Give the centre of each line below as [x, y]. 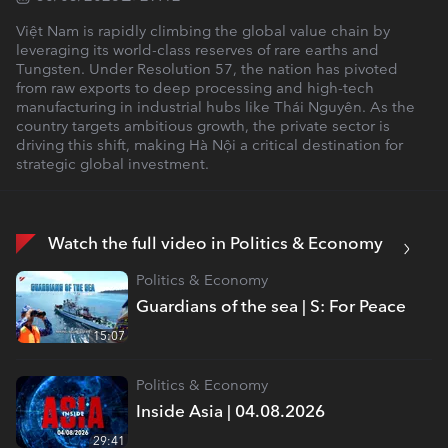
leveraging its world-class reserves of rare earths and [197, 50]
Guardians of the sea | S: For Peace [271, 306]
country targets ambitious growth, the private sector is [203, 126]
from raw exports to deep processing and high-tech [195, 88]
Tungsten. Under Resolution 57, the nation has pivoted [207, 69]
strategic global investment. [112, 164]
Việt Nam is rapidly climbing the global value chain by [203, 31]
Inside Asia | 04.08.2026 [230, 411]
